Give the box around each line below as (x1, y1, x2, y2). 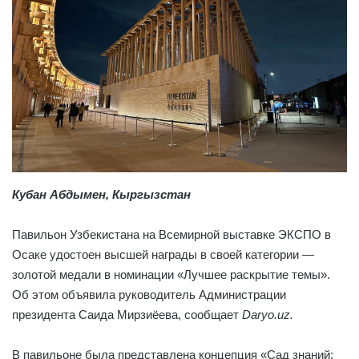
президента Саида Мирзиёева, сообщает (12, 308, 239, 322)
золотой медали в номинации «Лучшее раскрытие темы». (12, 268, 330, 282)
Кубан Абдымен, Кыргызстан (12, 188, 191, 202)
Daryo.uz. (239, 308, 293, 322)
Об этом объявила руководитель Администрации (12, 288, 286, 302)
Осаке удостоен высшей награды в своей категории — (12, 248, 314, 262)
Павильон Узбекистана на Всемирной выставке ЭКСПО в (12, 228, 331, 242)
